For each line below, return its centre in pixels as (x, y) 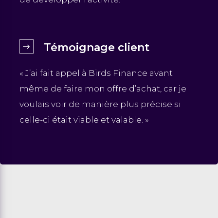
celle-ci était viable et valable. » (84, 120)
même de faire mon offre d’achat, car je (103, 89)
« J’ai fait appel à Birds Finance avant (96, 73)
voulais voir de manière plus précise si (100, 104)
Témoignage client (97, 48)
